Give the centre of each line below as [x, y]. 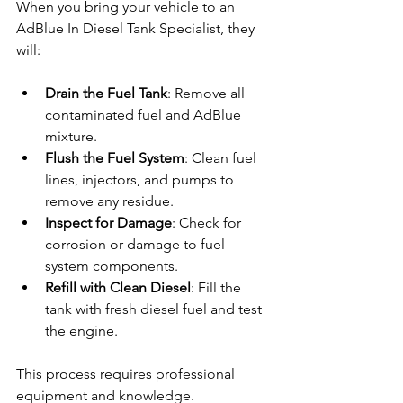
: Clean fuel [222, 158]
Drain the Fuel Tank [106, 94]
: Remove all [208, 94]
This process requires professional [127, 374]
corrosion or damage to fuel [137, 245]
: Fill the [218, 288]
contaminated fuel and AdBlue [145, 115]
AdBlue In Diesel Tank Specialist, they [137, 29]
